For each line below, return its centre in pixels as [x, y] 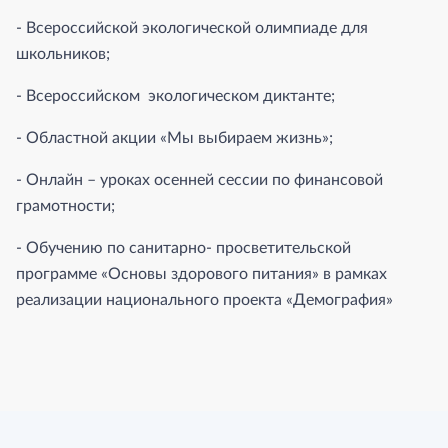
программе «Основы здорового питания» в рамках [201, 274]
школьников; [63, 54]
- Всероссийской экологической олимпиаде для [192, 28]
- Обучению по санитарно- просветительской [183, 248]
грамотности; [65, 206]
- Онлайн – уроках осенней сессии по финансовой [199, 180]
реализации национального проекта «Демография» [204, 300]
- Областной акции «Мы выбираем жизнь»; [174, 138]
